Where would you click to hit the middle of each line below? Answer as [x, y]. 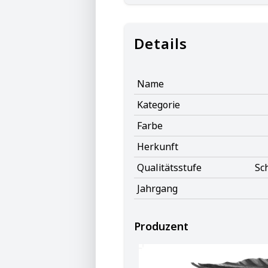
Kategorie [159, 105]
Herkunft [158, 147]
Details [161, 43]
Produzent [161, 226]
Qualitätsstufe [169, 167]
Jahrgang [157, 188]
